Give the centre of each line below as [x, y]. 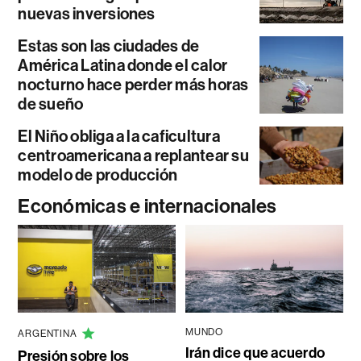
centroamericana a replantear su [133, 155]
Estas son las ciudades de [109, 46]
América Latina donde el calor [123, 65]
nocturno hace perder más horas [133, 84]
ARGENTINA [48, 334]
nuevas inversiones [87, 13]
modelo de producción [98, 174]
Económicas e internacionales [147, 206]
